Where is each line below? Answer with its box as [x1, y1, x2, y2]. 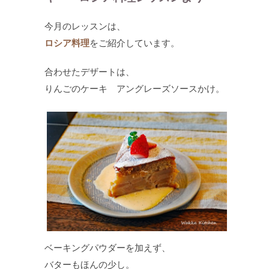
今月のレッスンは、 [44, 21, 125, 31]
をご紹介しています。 [89, 38, 180, 48]
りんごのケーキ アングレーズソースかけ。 [44, 83, 225, 94]
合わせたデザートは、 [44, 67, 134, 77]
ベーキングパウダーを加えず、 [44, 243, 171, 253]
